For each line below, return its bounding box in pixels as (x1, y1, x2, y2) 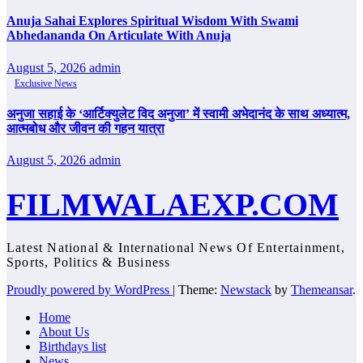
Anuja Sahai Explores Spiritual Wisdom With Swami (6, 14, 298, 28)
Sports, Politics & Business (6, 254, 171, 269)
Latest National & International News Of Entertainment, (6, 240, 345, 254)
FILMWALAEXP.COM (6, 186, 339, 223)
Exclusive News (15, 77, 77, 89)
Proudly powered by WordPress (6, 282, 173, 297)
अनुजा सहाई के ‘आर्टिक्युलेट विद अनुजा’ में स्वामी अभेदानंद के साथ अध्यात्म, (6, 106, 350, 121)
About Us (39, 324, 89, 339)
